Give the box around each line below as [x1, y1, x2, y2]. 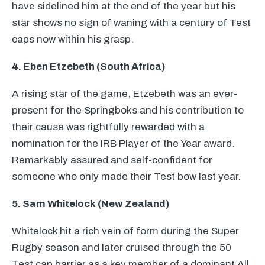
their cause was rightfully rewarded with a [12, 121, 205, 132]
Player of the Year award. [117, 138, 235, 149]
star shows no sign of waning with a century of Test [12, 17, 251, 28]
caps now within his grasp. [12, 34, 134, 45]
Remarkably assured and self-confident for [12, 154, 212, 166]
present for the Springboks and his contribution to [12, 105, 244, 116]
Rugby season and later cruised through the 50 [12, 242, 231, 253]
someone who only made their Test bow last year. [12, 171, 241, 182]
